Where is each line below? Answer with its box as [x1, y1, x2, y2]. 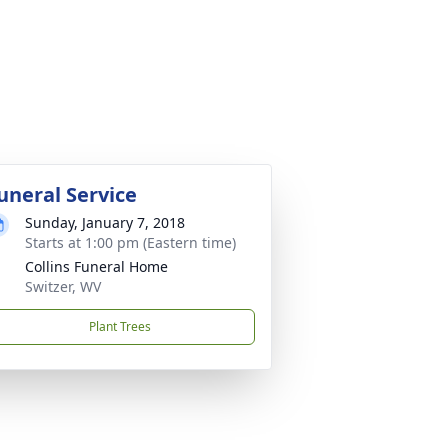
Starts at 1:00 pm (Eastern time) [25, 233, 236, 252]
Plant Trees [89, 318, 151, 335]
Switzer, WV [25, 277, 101, 296]
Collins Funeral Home [25, 257, 168, 276]
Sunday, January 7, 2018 [25, 213, 185, 232]
